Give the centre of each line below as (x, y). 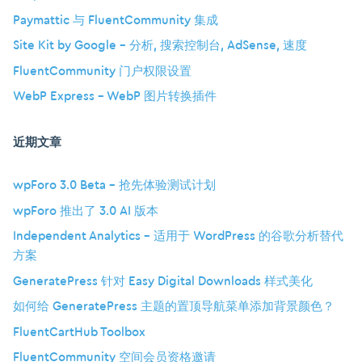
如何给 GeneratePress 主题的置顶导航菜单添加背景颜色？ (174, 307)
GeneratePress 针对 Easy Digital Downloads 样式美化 (163, 281)
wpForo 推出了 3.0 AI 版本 (86, 211)
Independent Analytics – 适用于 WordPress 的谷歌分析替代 (178, 237)
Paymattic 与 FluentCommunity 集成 (116, 20)
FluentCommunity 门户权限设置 (102, 71)
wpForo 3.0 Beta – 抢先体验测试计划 (114, 186)
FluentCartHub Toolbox (79, 332)
